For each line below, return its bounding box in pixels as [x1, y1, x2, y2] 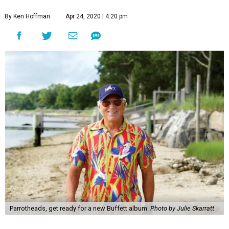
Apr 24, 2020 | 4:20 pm [65, 13, 128, 20]
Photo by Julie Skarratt [150, 204, 214, 212]
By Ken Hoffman [5, 13, 50, 20]
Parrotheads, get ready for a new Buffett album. [9, 204, 150, 212]
